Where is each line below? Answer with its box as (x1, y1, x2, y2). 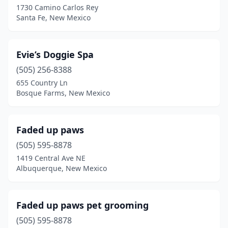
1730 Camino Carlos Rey (16, 3, 98, 12)
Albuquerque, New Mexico (16, 163, 107, 173)
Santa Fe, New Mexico (16, 13, 91, 22)
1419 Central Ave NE (16, 153, 85, 163)
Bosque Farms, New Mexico (16, 88, 110, 98)
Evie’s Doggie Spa (16, 48, 94, 61)
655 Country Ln (16, 78, 68, 88)
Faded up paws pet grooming (16, 199, 149, 211)
